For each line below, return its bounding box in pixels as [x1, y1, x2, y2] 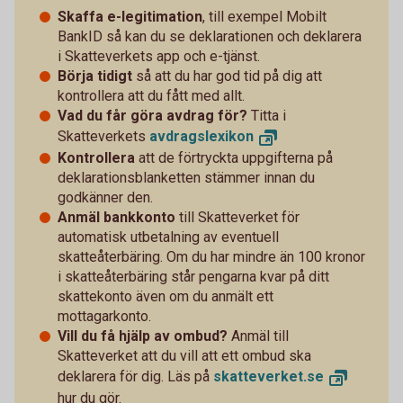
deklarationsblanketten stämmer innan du [58, 168, 315, 186]
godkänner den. [58, 188, 153, 206]
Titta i [247, 107, 286, 124]
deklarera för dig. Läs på [58, 367, 213, 385]
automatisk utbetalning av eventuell [58, 228, 279, 246]
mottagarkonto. [58, 307, 151, 325]
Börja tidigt [58, 67, 132, 85]
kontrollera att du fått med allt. [58, 87, 245, 104]
